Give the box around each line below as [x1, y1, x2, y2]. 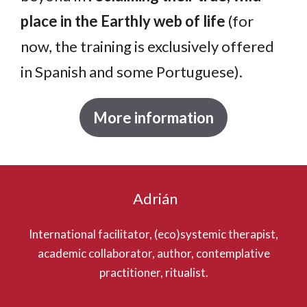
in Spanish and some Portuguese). [21, 62, 243, 81]
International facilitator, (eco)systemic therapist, [29, 226, 278, 241]
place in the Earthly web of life [21, 11, 225, 30]
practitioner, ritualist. [99, 265, 208, 280]
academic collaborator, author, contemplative [37, 245, 270, 260]
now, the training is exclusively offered [21, 36, 274, 56]
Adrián [130, 188, 177, 208]
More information [93, 108, 214, 127]
